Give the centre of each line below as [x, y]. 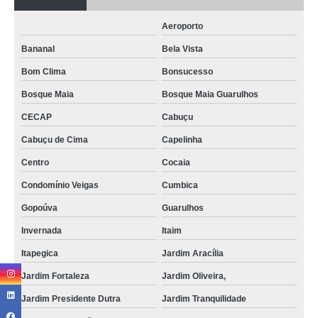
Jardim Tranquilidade [204, 299]
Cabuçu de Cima [55, 140]
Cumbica [180, 185]
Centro [35, 163]
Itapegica [40, 253]
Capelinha [182, 140]
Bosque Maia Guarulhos [210, 94]
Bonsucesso [187, 72]
